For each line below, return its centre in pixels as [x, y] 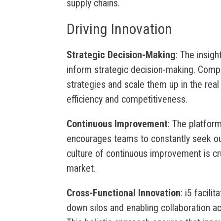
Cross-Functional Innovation [123, 193]
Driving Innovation [119, 29]
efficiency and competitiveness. [127, 99]
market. [81, 168]
